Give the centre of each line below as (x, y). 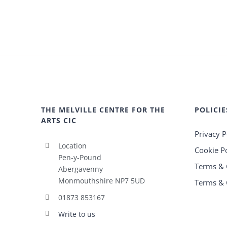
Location (72, 146)
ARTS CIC (59, 120)
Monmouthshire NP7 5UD (101, 181)
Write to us (77, 214)
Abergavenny (80, 169)
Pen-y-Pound (80, 157)
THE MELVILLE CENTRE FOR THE (103, 110)
